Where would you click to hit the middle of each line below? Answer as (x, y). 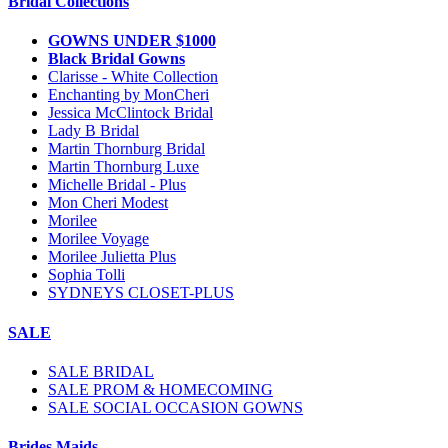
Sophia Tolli (86, 275)
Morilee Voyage (98, 239)
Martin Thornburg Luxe (123, 167)
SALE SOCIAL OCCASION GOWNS (175, 407)
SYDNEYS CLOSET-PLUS (141, 293)
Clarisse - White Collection (133, 77)
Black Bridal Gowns (116, 59)
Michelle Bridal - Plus (117, 185)
